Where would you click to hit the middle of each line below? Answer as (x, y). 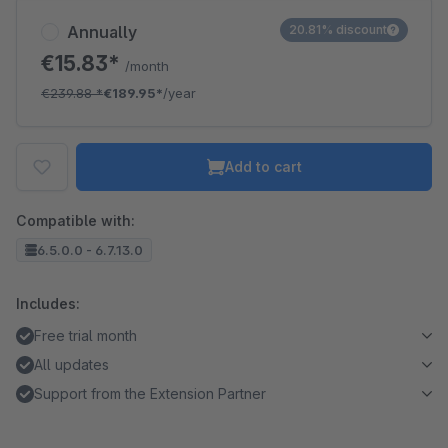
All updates (71, 364)
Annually (102, 32)
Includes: (48, 303)
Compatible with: (75, 220)
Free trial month (85, 335)
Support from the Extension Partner (150, 393)
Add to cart (263, 166)
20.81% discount (338, 29)
